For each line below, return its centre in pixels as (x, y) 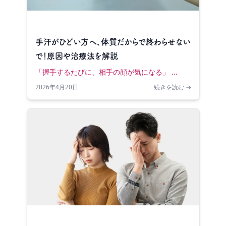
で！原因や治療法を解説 (76, 56)
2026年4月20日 (56, 87)
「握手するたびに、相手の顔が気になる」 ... (106, 72)
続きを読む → (172, 87)
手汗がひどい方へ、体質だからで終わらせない (112, 42)
